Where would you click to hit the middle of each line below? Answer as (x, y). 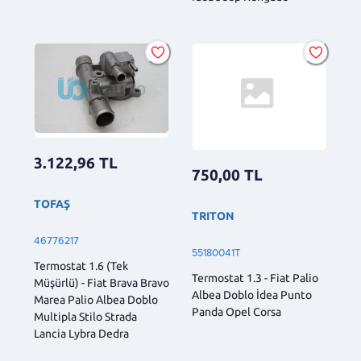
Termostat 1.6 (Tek (81, 266)
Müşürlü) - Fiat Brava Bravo (102, 282)
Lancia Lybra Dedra (81, 333)
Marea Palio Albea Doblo (96, 299)
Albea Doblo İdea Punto (252, 295)
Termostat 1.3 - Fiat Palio (255, 278)
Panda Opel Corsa (237, 312)
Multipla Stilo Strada (85, 316)
